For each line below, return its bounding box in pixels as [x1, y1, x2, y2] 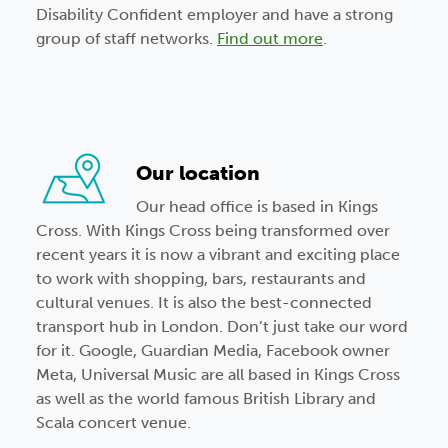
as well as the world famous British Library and [36, 389, 376, 409]
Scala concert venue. [36, 413, 191, 433]
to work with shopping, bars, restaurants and [36, 269, 366, 289]
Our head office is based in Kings [136, 197, 378, 217]
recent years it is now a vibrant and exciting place [36, 245, 400, 265]
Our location [136, 161, 260, 186]
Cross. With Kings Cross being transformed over [36, 221, 390, 241]
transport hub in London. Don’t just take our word [36, 317, 408, 337]
